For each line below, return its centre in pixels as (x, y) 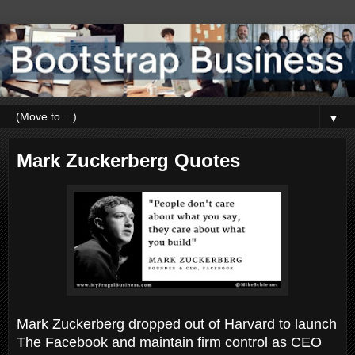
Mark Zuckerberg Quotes (128, 160)
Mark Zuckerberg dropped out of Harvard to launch (177, 324)
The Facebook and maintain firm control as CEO (169, 342)
